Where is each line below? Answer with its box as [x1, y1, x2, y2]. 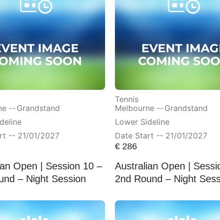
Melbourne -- [115, 103, 164, 113]
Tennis [115, 94, 138, 105]
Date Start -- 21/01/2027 [115, 131, 207, 141]
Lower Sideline [115, 117, 169, 127]
